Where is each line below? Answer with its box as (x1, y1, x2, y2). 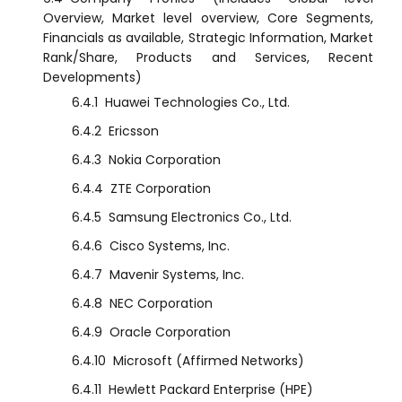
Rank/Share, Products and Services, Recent (43, 48, 373, 67)
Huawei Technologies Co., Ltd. (105, 93, 290, 112)
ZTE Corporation (110, 179, 211, 198)
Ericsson (109, 122, 159, 141)
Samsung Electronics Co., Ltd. (109, 208, 292, 227)
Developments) (43, 68, 142, 87)
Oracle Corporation (109, 323, 231, 342)
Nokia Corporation (109, 151, 221, 170)
